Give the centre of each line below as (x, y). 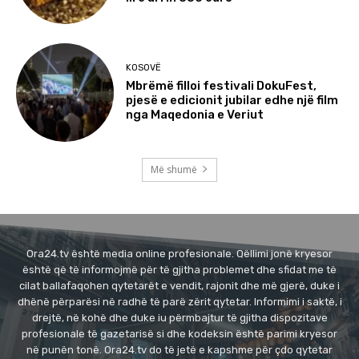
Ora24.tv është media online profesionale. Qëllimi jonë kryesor (179, 253)
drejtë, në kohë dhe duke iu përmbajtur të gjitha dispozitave (179, 317)
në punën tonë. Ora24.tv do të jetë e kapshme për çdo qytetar (179, 349)
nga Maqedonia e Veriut (195, 114)
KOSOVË (144, 67)
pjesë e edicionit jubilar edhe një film (232, 100)
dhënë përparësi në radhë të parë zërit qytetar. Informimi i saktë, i (179, 301)
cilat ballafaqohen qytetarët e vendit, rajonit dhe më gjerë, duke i (179, 285)
